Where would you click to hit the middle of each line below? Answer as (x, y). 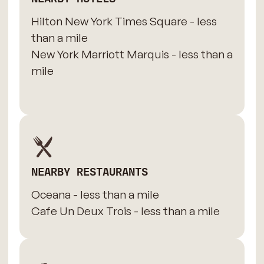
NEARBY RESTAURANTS (89, 172)
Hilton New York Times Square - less (124, 21)
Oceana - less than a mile (95, 194)
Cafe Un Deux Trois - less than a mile (125, 211)
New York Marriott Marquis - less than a (132, 54)
